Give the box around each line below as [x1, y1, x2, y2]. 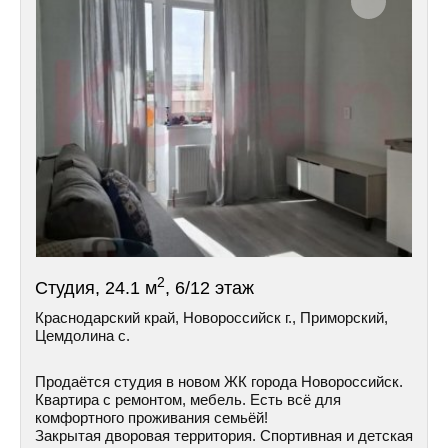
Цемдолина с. [35, 327, 130, 344]
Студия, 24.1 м [35, 278, 157, 298]
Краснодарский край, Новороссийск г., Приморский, [35, 309, 388, 326]
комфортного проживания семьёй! [35, 409, 268, 426]
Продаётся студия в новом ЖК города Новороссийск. [35, 373, 403, 390]
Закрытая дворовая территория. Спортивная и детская [35, 427, 413, 444]
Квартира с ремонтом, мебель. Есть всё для [35, 391, 341, 408]
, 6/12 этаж [165, 278, 254, 298]
